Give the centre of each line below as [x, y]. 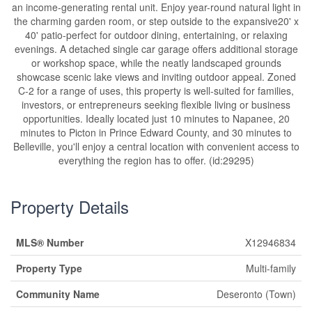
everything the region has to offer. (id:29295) [156, 161]
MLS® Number [50, 243]
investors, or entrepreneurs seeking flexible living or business [156, 105]
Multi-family [271, 268]
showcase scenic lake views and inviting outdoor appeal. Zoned [156, 77]
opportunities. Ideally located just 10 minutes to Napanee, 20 [156, 119]
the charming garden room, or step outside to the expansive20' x [156, 21]
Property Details [70, 207]
